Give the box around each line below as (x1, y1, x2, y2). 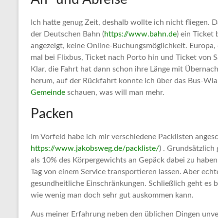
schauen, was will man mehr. (65, 89, 164, 97)
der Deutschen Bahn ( (31, 30, 104, 38)
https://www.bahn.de (104, 30, 177, 38)
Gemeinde (31, 89, 65, 97)
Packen (31, 107, 73, 121)
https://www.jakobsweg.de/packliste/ (31, 145, 159, 153)
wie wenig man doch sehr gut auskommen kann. (31, 191, 194, 200)
